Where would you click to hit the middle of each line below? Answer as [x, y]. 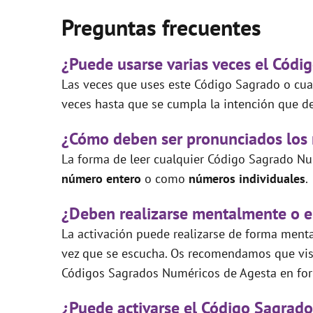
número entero [103, 178]
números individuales [247, 178]
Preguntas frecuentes [161, 27]
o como [167, 178]
